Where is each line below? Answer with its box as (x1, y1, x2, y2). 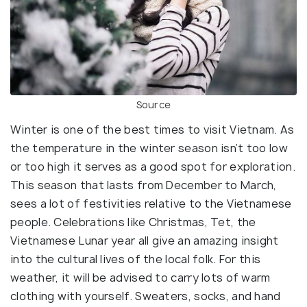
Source (136, 98, 171, 112)
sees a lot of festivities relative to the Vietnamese (10, 196, 292, 212)
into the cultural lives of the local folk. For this (10, 251, 261, 267)
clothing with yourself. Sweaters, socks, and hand (10, 288, 281, 304)
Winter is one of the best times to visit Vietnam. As (10, 122, 295, 138)
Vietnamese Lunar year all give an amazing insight (10, 233, 279, 249)
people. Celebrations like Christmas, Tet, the (10, 214, 256, 230)
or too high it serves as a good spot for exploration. (10, 159, 295, 175)
